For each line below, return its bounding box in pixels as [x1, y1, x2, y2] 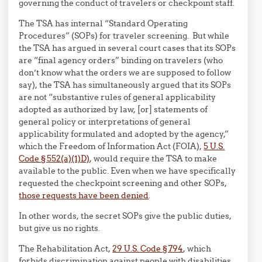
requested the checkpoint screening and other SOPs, [19, 178, 227, 188]
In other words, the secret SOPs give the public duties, [19, 211, 232, 221]
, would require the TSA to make [89, 153, 218, 164]
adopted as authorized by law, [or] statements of [19, 104, 208, 115]
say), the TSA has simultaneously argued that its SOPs [19, 80, 232, 90]
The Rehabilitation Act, [19, 243, 113, 254]
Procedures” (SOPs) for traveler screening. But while [19, 30, 230, 41]
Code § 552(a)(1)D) [19, 153, 90, 164]
